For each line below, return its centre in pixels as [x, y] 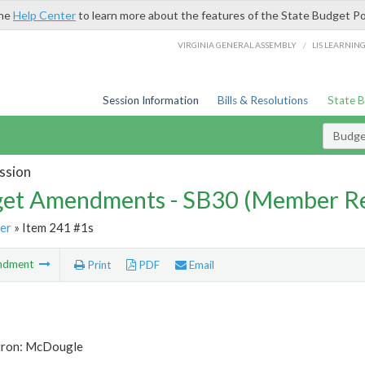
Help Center [44, 15]
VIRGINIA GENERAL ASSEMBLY [237, 44]
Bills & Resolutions [263, 100]
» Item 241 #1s [52, 227]
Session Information [150, 100]
